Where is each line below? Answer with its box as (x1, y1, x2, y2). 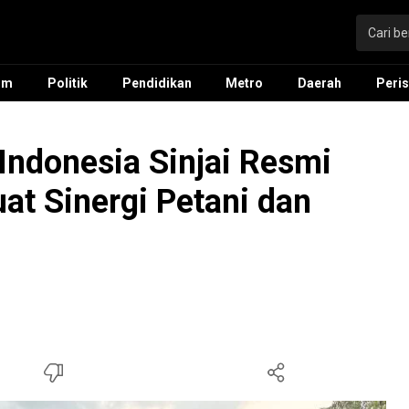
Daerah (298, 75, 342, 90)
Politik (47, 75, 88, 90)
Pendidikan (121, 75, 192, 90)
